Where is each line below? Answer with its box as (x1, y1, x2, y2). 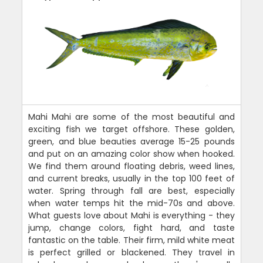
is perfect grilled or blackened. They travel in (28, 247, 235, 259)
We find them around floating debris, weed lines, (28, 160, 235, 173)
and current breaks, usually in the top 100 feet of (28, 173, 235, 185)
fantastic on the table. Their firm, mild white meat (28, 234, 235, 247)
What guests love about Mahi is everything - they (28, 210, 235, 222)
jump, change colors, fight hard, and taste (28, 222, 235, 234)
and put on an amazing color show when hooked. (28, 148, 235, 160)
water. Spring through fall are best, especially (28, 185, 235, 197)
